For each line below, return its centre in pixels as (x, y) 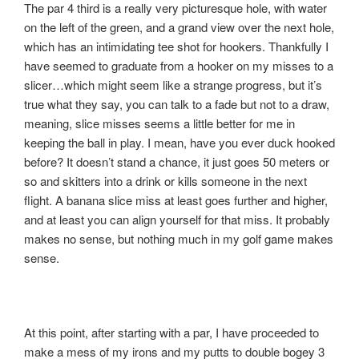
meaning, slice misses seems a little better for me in (159, 123)
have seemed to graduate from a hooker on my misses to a (179, 65)
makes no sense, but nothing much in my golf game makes (179, 238)
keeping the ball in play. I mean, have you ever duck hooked (179, 142)
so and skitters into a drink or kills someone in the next (165, 181)
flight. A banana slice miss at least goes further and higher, (176, 200)
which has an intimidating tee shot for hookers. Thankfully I (176, 46)
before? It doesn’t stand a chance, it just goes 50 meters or (177, 161)
